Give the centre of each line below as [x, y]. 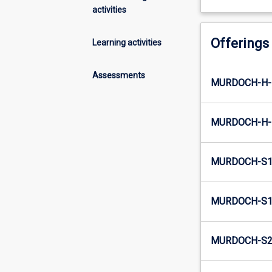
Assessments [119, 75]
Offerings [240, 44]
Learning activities [127, 42]
